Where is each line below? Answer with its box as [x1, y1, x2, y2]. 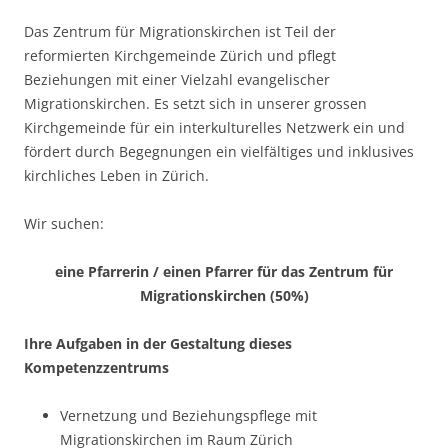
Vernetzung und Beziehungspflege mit [60, 406, 317, 425]
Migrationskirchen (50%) [139, 286, 309, 305]
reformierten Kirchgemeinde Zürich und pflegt [24, 46, 336, 65]
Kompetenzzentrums [24, 358, 169, 377]
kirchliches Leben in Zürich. [24, 166, 209, 185]
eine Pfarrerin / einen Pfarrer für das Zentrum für [55, 262, 393, 281]
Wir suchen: [24, 214, 104, 233]
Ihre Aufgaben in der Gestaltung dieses [24, 334, 292, 353]
